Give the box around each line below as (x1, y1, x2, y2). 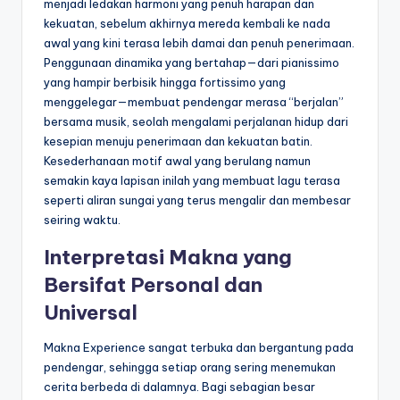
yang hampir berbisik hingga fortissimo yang (44, 74, 286, 89)
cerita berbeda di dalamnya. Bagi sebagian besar (44, 379, 315, 394)
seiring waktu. (44, 212, 121, 227)
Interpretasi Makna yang (44, 244, 292, 270)
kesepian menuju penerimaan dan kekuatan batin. (44, 133, 312, 148)
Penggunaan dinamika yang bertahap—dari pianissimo (44, 54, 339, 70)
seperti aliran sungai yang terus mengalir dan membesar (44, 192, 351, 207)
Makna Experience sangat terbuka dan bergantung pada (44, 339, 354, 354)
